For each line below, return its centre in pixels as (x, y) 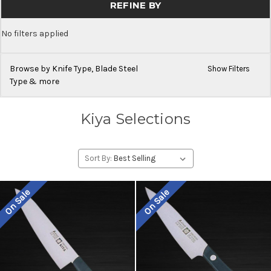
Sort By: (99, 158)
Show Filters (229, 68)
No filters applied (35, 33)
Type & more (34, 81)
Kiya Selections (135, 119)
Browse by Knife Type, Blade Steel (74, 68)
